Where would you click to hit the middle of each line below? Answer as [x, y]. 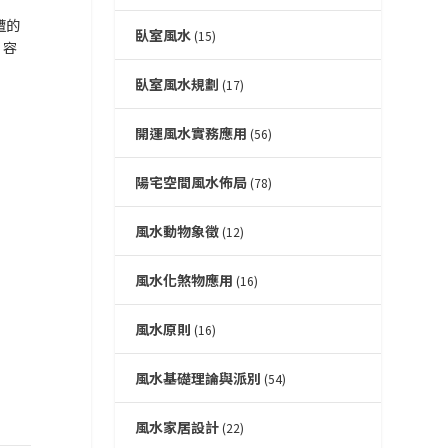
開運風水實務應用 [190, 133]
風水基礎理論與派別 [197, 378]
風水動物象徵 [176, 231]
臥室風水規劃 [176, 84]
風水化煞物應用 [183, 280]
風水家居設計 [176, 427]
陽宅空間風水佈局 [190, 182]
